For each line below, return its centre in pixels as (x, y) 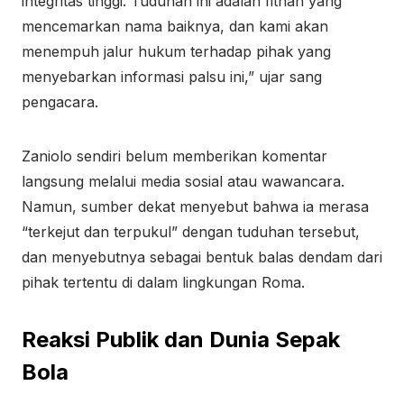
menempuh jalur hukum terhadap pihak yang (176, 51)
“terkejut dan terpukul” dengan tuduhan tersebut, (191, 232)
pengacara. (60, 102)
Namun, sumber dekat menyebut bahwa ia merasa (195, 207)
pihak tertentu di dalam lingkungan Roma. (163, 282)
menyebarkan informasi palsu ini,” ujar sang (172, 77)
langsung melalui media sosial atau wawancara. (183, 181)
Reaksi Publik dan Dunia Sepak (181, 340)
